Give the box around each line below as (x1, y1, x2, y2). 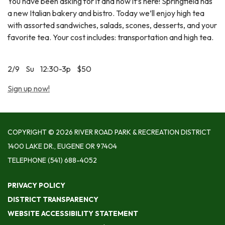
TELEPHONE (8, 156, 46, 165)
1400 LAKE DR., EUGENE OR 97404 (8, 142, 117, 151)
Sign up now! (8, 83, 50, 94)
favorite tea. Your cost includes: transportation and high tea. (8, 32, 215, 43)
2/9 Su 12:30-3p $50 (8, 64, 91, 74)
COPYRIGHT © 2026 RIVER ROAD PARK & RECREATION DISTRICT (8, 128, 211, 137)
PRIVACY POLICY (8, 181, 65, 190)
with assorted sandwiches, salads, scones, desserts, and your (8, 20, 217, 31)
